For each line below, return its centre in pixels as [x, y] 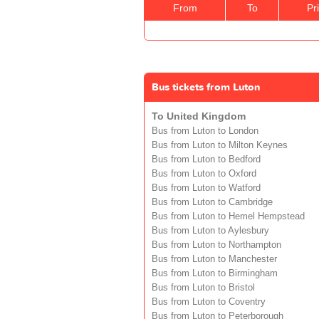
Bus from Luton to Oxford [204, 173]
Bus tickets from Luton [206, 87]
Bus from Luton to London [205, 131]
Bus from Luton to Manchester [214, 259]
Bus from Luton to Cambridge [212, 202]
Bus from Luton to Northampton [216, 245]
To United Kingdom [199, 116]
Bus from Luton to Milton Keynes [220, 145]
